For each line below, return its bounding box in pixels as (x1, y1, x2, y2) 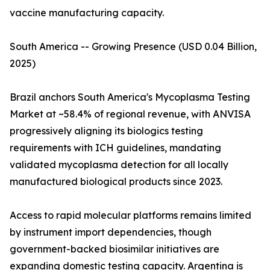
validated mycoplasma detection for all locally (10, 159, 228, 171)
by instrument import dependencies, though (10, 226, 212, 239)
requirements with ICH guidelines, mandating (10, 142, 221, 154)
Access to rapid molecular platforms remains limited (10, 209, 251, 222)
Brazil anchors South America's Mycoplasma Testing (10, 91, 250, 104)
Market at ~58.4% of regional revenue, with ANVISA (10, 108, 251, 121)
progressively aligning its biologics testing (10, 125, 203, 137)
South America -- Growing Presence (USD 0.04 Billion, (10, 40, 257, 53)
